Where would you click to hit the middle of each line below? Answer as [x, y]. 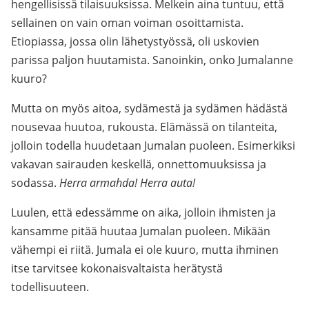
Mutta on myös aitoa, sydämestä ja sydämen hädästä [149, 108]
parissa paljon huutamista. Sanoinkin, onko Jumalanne [152, 60]
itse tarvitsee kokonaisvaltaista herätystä [117, 268]
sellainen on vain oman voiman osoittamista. [127, 23]
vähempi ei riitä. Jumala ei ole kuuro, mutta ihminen [145, 250]
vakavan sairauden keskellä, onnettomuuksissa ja [139, 164]
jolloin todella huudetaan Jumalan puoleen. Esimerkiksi [153, 146]
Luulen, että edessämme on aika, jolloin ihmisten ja [143, 212]
